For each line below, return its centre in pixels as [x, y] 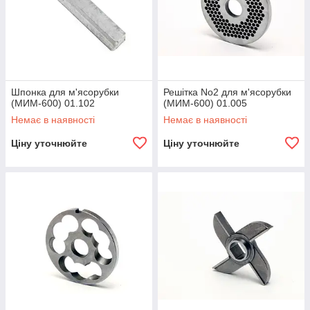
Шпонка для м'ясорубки [65, 92]
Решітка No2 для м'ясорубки [227, 92]
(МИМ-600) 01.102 [53, 103]
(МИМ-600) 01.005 [205, 103]
